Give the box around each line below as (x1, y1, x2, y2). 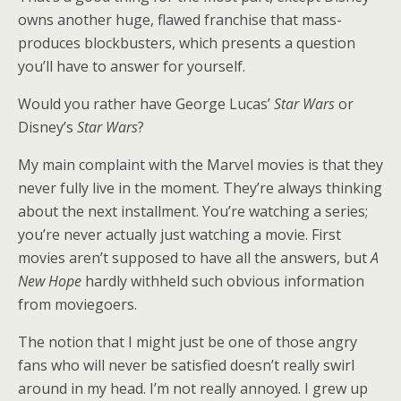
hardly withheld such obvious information (85, 271, 364, 291)
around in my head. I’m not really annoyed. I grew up (18, 379, 368, 398)
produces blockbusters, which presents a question (18, 33, 355, 53)
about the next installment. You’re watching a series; (18, 201, 368, 221)
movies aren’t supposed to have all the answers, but (18, 248, 371, 268)
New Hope (18, 271, 85, 291)
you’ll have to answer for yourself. (18, 56, 245, 76)
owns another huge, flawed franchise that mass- (18, 10, 342, 30)
